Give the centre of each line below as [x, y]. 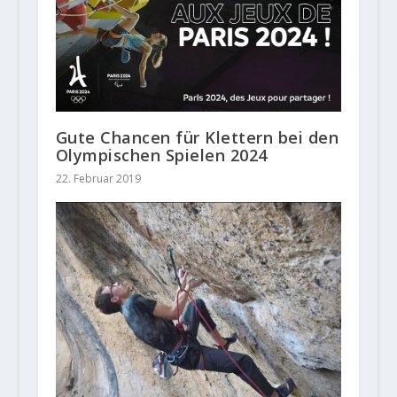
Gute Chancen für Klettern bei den [197, 137]
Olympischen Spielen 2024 [161, 155]
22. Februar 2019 [98, 178]
